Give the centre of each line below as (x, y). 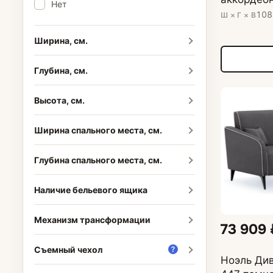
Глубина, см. (61, 70)
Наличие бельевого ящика (90, 190)
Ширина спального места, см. (98, 130)
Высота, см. (59, 100)
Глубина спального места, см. (98, 160)
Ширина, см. (61, 40)
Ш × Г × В (238, 15)
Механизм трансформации (92, 219)
